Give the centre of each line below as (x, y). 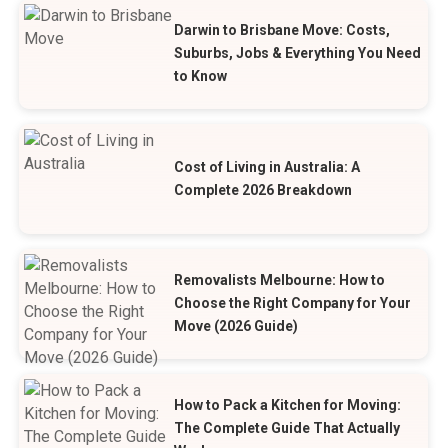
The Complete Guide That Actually (287, 428)
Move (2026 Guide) (236, 326)
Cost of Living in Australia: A (267, 166)
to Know (201, 76)
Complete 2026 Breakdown (263, 189)
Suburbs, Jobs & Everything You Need (298, 53)
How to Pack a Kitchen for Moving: (288, 405)
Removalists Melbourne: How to (280, 280)
